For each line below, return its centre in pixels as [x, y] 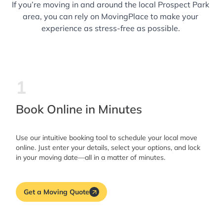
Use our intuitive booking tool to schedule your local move [107, 138]
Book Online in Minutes [79, 109]
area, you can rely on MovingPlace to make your [110, 17]
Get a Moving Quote [56, 192]
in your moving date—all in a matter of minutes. [91, 158]
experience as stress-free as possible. [110, 28]
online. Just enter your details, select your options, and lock [108, 148]
